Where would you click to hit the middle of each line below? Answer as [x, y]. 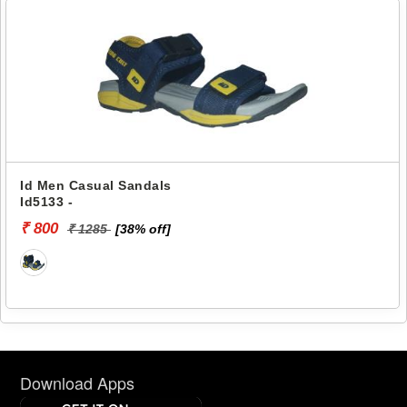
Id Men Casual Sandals [96, 185]
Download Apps [78, 382]
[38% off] [143, 228]
